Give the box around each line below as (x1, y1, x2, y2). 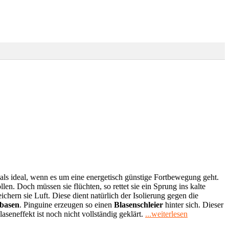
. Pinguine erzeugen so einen (19, 200, 114, 209)
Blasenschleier (114, 200, 163, 209)
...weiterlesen (145, 209, 188, 218)
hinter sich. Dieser (163, 200, 223, 209)
